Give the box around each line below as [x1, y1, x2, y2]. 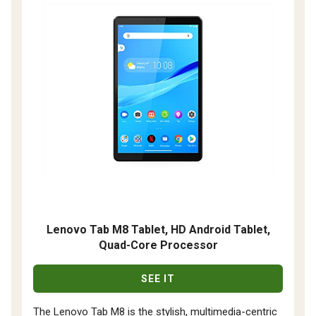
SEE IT [141, 273, 175, 285]
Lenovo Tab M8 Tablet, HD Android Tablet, [46, 223, 270, 237]
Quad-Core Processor [98, 238, 218, 253]
